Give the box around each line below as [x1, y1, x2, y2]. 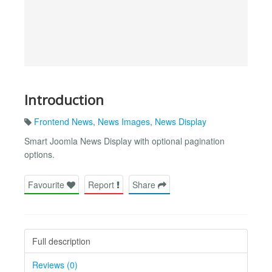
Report [88, 178, 117, 191]
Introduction [24, 90, 104, 109]
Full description [32, 234, 90, 247]
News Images [98, 115, 150, 128]
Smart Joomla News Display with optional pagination [24, 135, 225, 148]
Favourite [28, 178, 67, 191]
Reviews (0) [32, 258, 78, 271]
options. [24, 148, 55, 161]
